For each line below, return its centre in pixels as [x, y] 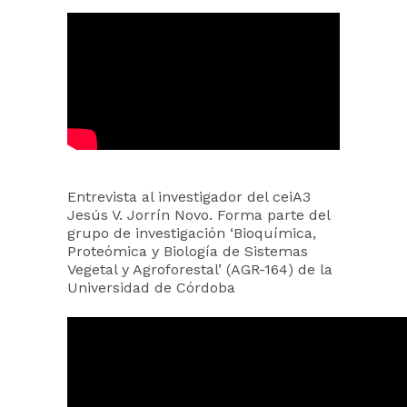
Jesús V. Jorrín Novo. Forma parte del [199, 215]
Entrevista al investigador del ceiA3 [189, 197]
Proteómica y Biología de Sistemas [188, 252]
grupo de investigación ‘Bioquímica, [192, 233]
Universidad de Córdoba [151, 288]
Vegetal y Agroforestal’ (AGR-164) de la [200, 270]
